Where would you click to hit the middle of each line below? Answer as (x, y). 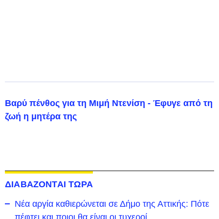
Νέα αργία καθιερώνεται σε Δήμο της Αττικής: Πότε (112, 204)
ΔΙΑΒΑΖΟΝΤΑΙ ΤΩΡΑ (49, 184)
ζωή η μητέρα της (41, 116)
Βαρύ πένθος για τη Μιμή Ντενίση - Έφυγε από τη (109, 103)
